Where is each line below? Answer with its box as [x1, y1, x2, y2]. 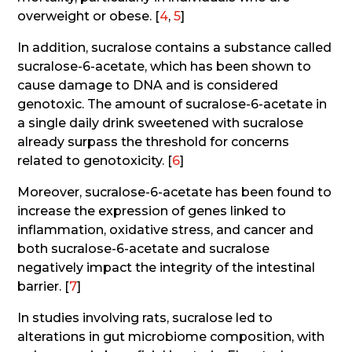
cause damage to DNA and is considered [17, 77, 279, 93]
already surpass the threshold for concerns [17, 134, 290, 149]
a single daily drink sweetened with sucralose [17, 115, 304, 130]
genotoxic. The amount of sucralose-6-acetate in [17, 96, 328, 112]
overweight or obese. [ [17, 8, 160, 24]
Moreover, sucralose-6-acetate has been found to [17, 184, 332, 200]
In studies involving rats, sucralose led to [17, 310, 273, 325]
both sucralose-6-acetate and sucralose [17, 240, 270, 256]
